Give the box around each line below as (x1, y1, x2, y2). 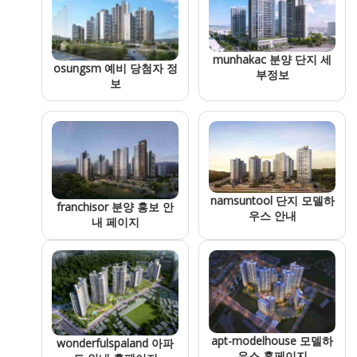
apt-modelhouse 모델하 (211, 333, 333, 349)
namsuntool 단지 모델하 (210, 192, 335, 208)
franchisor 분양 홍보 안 (57, 199, 174, 215)
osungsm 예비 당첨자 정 (53, 61, 178, 76)
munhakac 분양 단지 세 (213, 52, 331, 68)
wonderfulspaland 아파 (57, 335, 174, 351)
